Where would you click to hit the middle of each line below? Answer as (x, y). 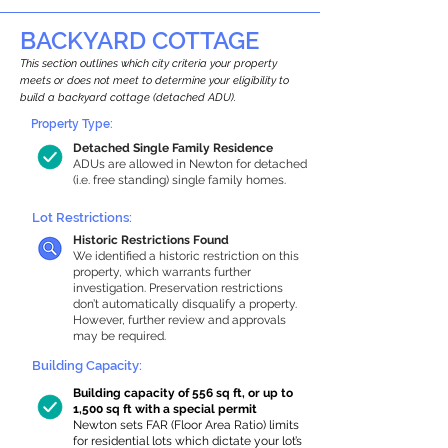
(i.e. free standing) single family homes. (179, 180)
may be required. (119, 336)
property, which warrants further (162, 272)
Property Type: (72, 124)
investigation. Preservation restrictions (178, 288)
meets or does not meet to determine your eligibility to (154, 80)
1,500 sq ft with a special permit (165, 409)
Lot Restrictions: (82, 217)
